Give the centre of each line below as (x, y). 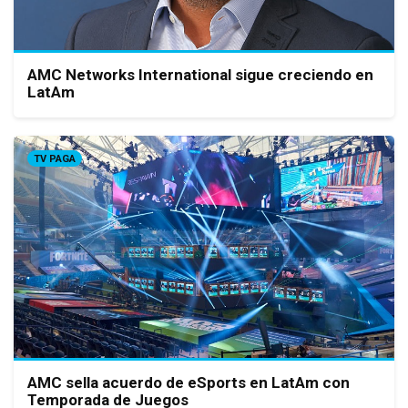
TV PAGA (55, 159)
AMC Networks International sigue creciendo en (200, 75)
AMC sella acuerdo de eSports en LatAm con (189, 382)
